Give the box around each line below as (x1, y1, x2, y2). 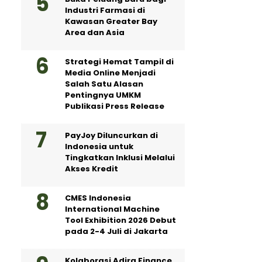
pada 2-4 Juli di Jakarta (65, 226, 168, 237)
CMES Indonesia (65, 192, 131, 204)
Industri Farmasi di (65, 5, 145, 16)
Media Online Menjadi (65, 67, 156, 78)
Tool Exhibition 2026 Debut (65, 215, 176, 226)
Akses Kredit (65, 163, 118, 174)
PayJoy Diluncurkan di (65, 130, 158, 141)
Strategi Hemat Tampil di (65, 56, 174, 67)
